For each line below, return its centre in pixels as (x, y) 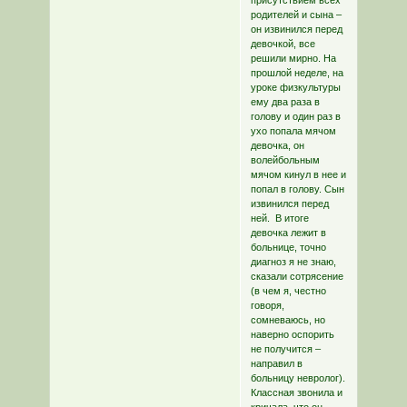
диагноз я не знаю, (293, 262)
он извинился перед (296, 30)
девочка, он (277, 146)
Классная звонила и (296, 393)
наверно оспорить (292, 335)
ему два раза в (285, 102)
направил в (276, 364)
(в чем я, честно (288, 291)
